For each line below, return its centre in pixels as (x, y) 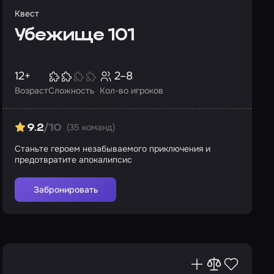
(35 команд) (91, 127)
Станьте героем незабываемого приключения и (113, 149)
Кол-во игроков (131, 91)
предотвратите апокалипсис (73, 160)
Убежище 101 (75, 36)
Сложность (71, 91)
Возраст (31, 91)
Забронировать (65, 190)
